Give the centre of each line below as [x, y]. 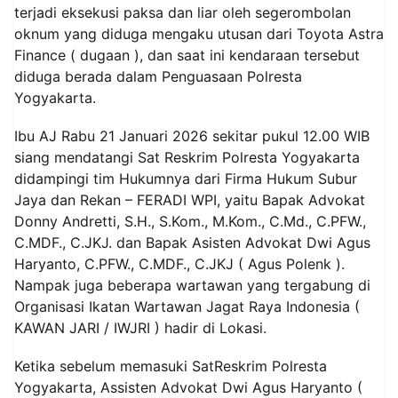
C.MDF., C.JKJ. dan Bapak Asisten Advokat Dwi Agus [192, 243]
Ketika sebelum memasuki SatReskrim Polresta [171, 366]
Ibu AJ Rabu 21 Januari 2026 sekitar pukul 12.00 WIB [192, 136]
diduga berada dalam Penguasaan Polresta [158, 77]
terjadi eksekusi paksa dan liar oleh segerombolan [183, 13]
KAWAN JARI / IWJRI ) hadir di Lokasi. [140, 328]
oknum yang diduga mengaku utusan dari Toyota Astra [199, 34]
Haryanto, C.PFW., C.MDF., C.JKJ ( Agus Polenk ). [179, 264]
